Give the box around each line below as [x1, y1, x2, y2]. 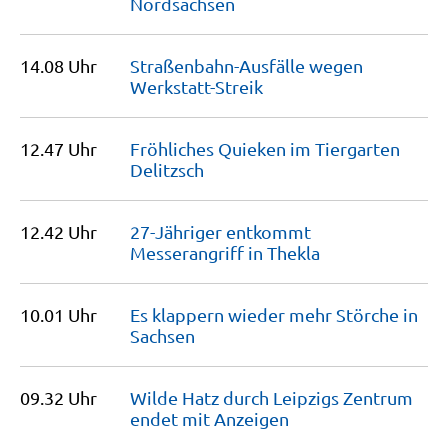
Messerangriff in [130, 242, 267, 263]
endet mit [130, 408, 214, 429]
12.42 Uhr [20, 221, 97, 242]
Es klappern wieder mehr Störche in [130, 304, 418, 325]
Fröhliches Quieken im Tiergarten [130, 138, 400, 159]
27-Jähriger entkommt [130, 221, 311, 242]
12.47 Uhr [20, 138, 97, 159]
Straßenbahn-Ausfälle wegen [130, 55, 363, 76]
